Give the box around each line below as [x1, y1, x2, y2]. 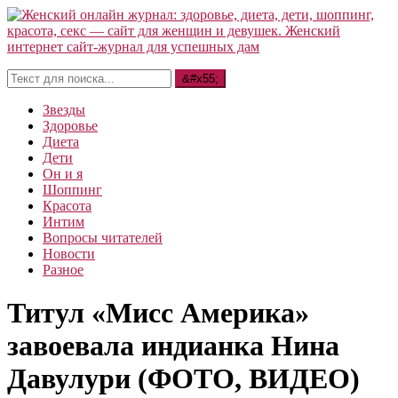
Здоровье [43, 118, 98, 133]
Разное [43, 262, 84, 277]
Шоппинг [43, 182, 102, 197]
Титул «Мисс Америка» [7, 297, 309, 330]
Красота [43, 198, 92, 213]
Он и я [43, 166, 83, 181]
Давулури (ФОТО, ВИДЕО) [7, 362, 360, 395]
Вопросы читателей [43, 230, 163, 245]
